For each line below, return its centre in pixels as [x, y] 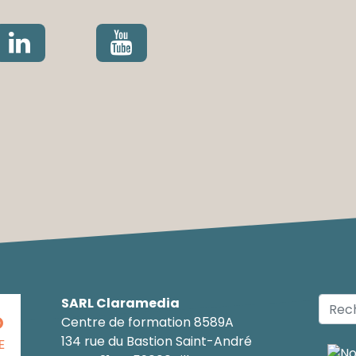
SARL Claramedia [120, 304]
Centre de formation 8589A [147, 323]
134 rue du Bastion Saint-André [156, 342]
